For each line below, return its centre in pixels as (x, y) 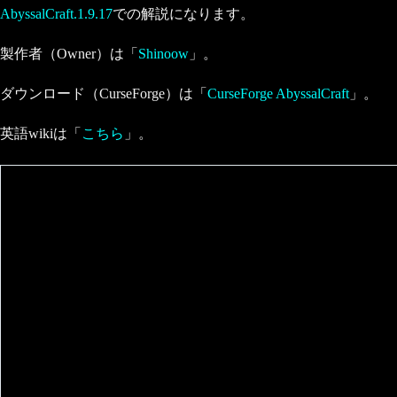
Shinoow (163, 54)
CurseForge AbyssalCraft (278, 93)
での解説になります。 (183, 14)
